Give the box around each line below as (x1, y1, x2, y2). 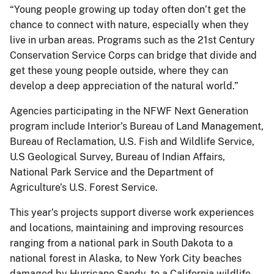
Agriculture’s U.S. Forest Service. (10, 181, 158, 193)
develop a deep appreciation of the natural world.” (10, 80, 239, 92)
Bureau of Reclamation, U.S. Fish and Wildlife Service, (10, 135, 254, 147)
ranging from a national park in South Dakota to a (10, 237, 233, 249)
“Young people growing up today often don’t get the (10, 3, 246, 15)
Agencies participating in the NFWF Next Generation (10, 105, 248, 117)
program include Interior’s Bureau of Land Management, (10, 120, 264, 132)
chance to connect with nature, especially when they (10, 18, 249, 31)
